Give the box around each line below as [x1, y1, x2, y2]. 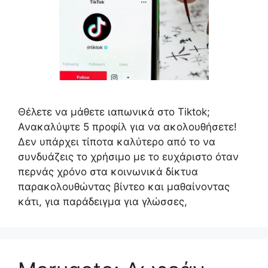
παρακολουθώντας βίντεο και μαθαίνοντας [18, 181, 230, 193]
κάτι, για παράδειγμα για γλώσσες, [18, 196, 187, 208]
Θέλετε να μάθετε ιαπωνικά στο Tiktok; [18, 106, 210, 118]
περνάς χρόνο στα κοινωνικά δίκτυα [18, 166, 198, 178]
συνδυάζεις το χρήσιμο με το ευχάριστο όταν [18, 151, 239, 163]
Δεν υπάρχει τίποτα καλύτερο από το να [18, 136, 215, 148]
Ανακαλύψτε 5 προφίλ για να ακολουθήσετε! [18, 121, 237, 133]
